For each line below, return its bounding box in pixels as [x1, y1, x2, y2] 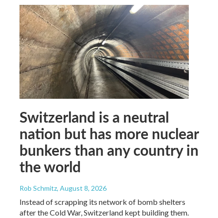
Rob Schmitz [19, 184, 57, 193]
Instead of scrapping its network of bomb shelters [19, 197, 185, 207]
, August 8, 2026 [57, 184, 107, 193]
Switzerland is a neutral [19, 107, 169, 127]
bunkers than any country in [19, 140, 199, 161]
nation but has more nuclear [19, 123, 199, 144]
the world [19, 156, 81, 177]
